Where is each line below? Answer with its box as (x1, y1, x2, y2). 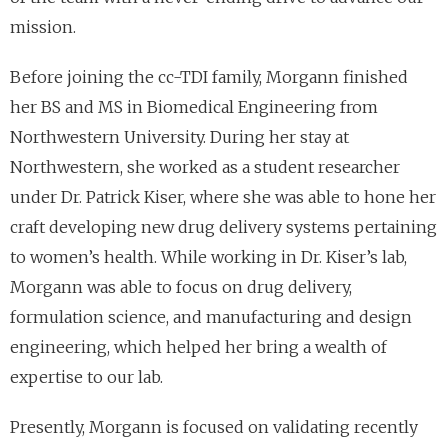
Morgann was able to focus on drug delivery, (10, 277, 352, 298)
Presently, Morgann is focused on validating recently (10, 417, 418, 438)
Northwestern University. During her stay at (10, 127, 349, 148)
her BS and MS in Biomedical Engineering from (10, 97, 378, 118)
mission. (10, 17, 76, 38)
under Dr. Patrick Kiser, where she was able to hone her (10, 187, 436, 208)
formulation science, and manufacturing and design (10, 307, 412, 328)
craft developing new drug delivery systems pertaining (10, 217, 437, 238)
